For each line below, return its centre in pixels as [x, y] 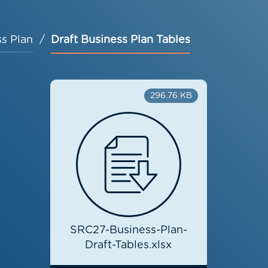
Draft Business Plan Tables [121, 40]
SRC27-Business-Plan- [128, 231]
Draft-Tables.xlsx [129, 246]
